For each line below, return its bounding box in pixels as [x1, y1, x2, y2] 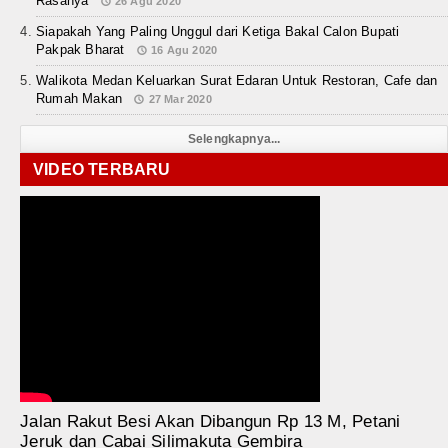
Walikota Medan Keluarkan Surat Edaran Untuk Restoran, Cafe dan [36, 73, 438, 89]
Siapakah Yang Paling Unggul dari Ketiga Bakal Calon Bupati [36, 24, 400, 40]
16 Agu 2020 [150, 44, 218, 57]
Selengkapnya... [187, 132, 281, 147]
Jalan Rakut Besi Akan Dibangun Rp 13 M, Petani [20, 412, 401, 432]
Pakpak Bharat [36, 42, 125, 58]
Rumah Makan [36, 91, 123, 107]
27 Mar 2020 [148, 93, 212, 106]
